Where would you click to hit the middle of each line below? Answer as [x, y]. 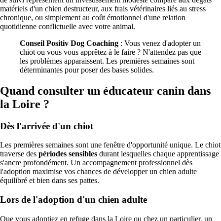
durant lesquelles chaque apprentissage [158, 154]
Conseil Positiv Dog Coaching [69, 43]
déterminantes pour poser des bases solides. [87, 70]
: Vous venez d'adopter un [160, 43]
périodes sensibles [68, 154]
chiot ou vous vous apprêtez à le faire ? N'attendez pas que [110, 52]
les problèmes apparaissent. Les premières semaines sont [107, 61]
